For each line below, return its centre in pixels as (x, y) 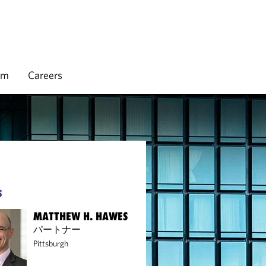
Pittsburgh (51, 243)
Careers (45, 75)
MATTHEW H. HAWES (81, 216)
